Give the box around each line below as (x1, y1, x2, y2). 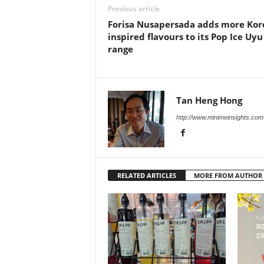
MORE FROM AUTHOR (193, 170, 262, 180)
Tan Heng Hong (176, 94, 242, 106)
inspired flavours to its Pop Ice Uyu (107, 30, 263, 42)
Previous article (107, 3, 160, 14)
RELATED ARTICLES (117, 170, 176, 180)
